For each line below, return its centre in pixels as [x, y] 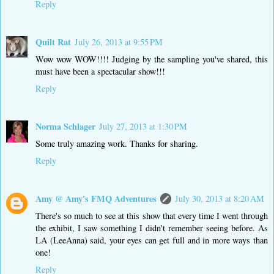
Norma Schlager [65, 127]
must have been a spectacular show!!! [100, 72]
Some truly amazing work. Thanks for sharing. [117, 144]
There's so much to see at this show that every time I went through [152, 216]
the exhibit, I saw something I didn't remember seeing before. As [152, 228]
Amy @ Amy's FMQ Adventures [96, 199]
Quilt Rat [53, 42]
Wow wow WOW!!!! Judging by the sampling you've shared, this [152, 59]
